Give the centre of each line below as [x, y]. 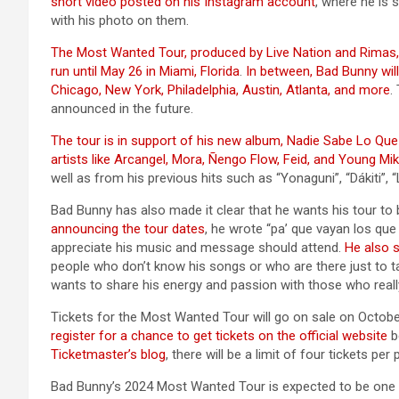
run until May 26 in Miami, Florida [145, 71]
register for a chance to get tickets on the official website [219, 335]
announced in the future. [122, 108]
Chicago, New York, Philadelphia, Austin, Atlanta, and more [220, 90]
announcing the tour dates [128, 228]
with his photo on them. [120, 20]
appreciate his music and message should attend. [198, 247]
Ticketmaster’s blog [108, 354]
